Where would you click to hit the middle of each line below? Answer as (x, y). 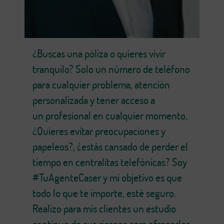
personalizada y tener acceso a (94, 100)
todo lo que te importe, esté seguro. (104, 193)
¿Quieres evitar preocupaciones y (99, 131)
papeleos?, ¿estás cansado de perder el (110, 147)
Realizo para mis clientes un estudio (104, 209)
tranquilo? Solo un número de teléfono (111, 69)
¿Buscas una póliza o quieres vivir (99, 54)
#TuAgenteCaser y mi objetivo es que (107, 178)
